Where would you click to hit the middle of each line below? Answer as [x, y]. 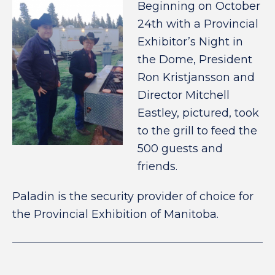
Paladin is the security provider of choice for [133, 196]
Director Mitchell [184, 95]
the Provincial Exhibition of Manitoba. [115, 214]
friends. [157, 166]
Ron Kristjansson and [196, 77]
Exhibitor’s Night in [190, 42]
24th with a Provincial [198, 24]
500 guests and [180, 149]
